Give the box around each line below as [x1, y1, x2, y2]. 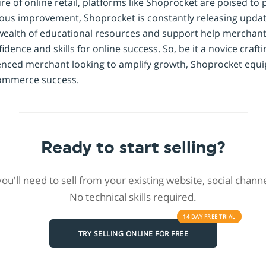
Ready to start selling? [40, 140, 226, 157]
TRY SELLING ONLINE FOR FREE [78, 228, 188, 239]
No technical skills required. [69, 190, 197, 204]
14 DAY [183, 213, 204, 221]
